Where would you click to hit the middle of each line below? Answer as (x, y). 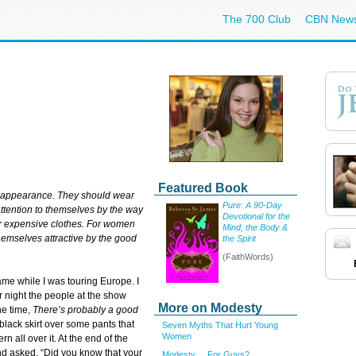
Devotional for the (256, 216)
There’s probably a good (85, 310)
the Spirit (239, 238)
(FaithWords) (248, 256)
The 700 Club (257, 19)
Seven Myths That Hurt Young (220, 325)
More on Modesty (210, 308)
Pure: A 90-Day (252, 205)
